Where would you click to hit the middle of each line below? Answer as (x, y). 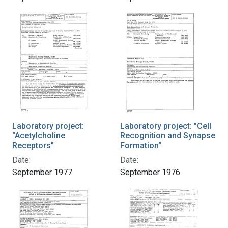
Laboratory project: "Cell (166, 126)
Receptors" (33, 145)
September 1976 (150, 172)
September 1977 (42, 172)
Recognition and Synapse (168, 135)
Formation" (141, 145)
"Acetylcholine (39, 135)
